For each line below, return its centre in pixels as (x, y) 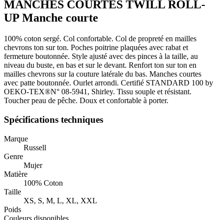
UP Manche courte (51, 18)
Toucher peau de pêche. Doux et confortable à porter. (86, 101)
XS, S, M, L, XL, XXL (60, 200)
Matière (16, 174)
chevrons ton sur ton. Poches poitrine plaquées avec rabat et (96, 48)
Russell (35, 147)
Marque (16, 138)
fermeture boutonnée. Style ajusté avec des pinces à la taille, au (101, 56)
